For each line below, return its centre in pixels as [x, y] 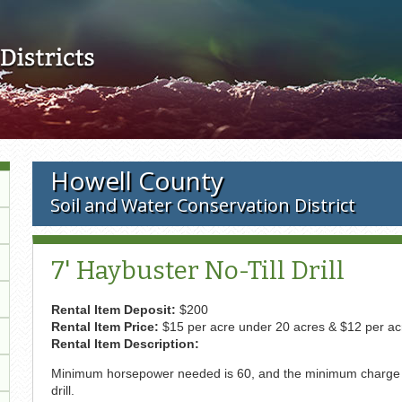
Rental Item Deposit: [115, 309]
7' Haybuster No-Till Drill [197, 271]
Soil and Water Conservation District [202, 205]
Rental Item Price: [106, 326]
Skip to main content [201, 10]
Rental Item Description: [127, 343]
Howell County [136, 180]
